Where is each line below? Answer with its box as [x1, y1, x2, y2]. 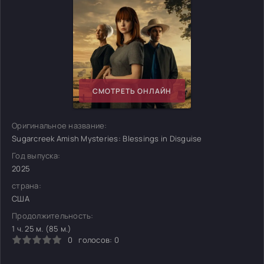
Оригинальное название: [12, 120, 107, 131]
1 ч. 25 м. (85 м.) [12, 223, 72, 234]
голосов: [78, 235, 114, 245]
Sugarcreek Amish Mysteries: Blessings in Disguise [12, 133, 202, 144]
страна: [12, 180, 41, 191]
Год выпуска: [12, 150, 61, 161]
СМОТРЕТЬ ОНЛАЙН [93, 85, 171, 96]
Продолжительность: [12, 210, 94, 221]
